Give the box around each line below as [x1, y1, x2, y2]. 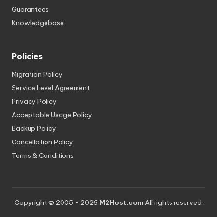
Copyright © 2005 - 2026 [14, 198, 99, 207]
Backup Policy [12, 124, 56, 133]
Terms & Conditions [12, 151, 74, 160]
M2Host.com [99, 198, 143, 207]
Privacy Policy [12, 97, 57, 106]
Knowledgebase [12, 18, 64, 28]
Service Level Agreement [12, 83, 90, 93]
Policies [12, 51, 43, 62]
